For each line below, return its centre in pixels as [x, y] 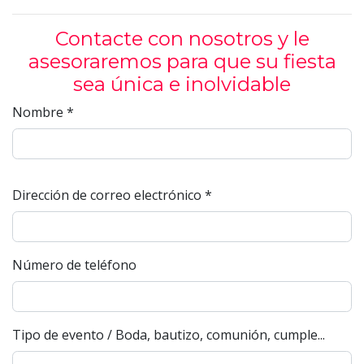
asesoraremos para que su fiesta [182, 61]
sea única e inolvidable [182, 84]
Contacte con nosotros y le [182, 39]
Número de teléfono [74, 265]
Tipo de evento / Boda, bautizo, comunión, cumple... [169, 335]
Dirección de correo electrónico [108, 195]
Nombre [39, 112]
